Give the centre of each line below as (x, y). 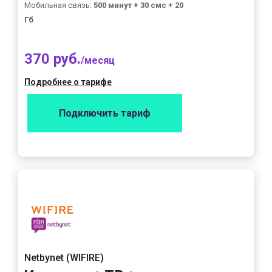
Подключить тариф (105, 113)
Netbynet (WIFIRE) (64, 258)
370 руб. (53, 59)
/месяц (98, 60)
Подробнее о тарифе (68, 82)
